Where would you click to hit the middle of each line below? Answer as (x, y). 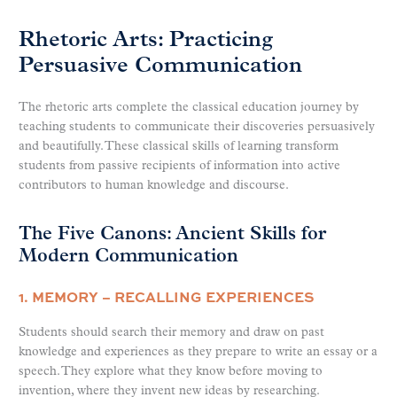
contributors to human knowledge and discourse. (154, 185)
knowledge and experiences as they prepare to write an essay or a (198, 352)
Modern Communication (128, 257)
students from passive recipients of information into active (179, 166)
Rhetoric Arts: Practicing (146, 40)
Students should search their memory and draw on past (171, 332)
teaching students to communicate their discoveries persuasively (197, 127)
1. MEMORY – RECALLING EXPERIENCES (167, 296)
